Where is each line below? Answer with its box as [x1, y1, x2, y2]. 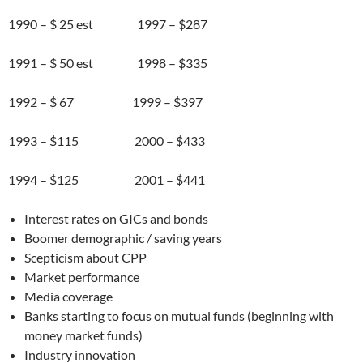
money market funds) [24, 327, 143, 343]
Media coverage [24, 288, 113, 304]
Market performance [24, 268, 139, 284]
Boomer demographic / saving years [24, 229, 222, 246]
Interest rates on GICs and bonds [24, 210, 208, 226]
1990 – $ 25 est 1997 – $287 [8, 15, 207, 32]
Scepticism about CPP [24, 249, 147, 265]
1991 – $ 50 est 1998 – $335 [8, 54, 207, 70]
